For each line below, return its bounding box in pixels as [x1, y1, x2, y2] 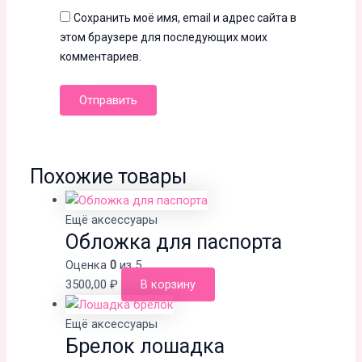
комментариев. [59, 49, 141, 63]
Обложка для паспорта [65, 230, 282, 255]
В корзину [140, 277, 196, 293]
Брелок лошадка [65, 335, 225, 359]
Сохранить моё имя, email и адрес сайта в [73, 11, 297, 24]
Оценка [65, 258, 110, 273]
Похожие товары [30, 165, 188, 189]
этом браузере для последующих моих [59, 30, 267, 44]
